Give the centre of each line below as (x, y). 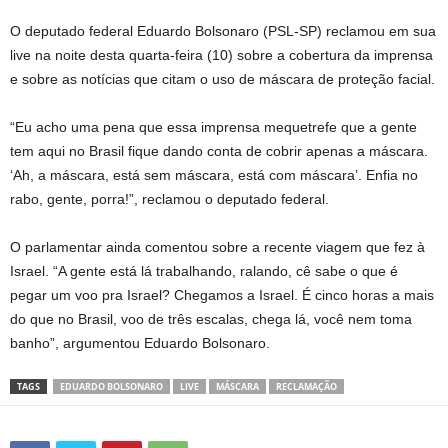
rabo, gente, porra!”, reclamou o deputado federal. (169, 199)
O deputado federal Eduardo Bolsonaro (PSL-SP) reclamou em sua (223, 31)
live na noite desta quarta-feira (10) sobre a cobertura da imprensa (221, 55)
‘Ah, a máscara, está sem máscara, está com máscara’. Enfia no (214, 175)
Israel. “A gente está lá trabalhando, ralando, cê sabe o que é (204, 271)
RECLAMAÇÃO (306, 386)
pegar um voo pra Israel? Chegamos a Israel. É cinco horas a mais (222, 295)
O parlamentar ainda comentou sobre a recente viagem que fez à (217, 247)
